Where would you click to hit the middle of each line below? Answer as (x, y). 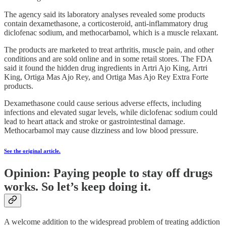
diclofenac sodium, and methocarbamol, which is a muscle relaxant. (111, 33)
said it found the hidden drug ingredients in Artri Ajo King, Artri (106, 68)
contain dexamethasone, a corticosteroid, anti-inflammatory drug (106, 24)
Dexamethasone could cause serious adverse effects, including (103, 103)
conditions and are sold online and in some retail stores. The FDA (108, 59)
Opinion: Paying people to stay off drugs (108, 173)
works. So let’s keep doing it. (77, 187)
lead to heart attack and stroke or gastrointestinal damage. (95, 122)
